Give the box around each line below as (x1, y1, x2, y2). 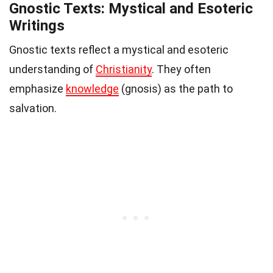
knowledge (66, 82, 119, 96)
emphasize (9, 82, 66, 96)
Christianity (96, 63, 152, 76)
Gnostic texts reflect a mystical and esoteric (9, 43, 229, 57)
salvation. (9, 102, 57, 115)
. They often (152, 63, 211, 76)
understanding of (9, 63, 96, 76)
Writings (9, 17, 65, 35)
